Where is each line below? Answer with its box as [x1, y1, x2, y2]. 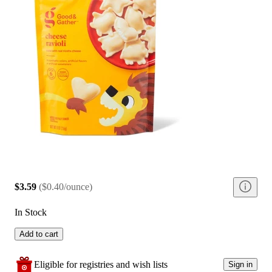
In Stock [15, 206, 47, 217]
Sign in [228, 260, 253, 270]
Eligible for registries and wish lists [34, 259, 168, 270]
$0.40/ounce [42, 182, 89, 192]
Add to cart [19, 229, 58, 239]
